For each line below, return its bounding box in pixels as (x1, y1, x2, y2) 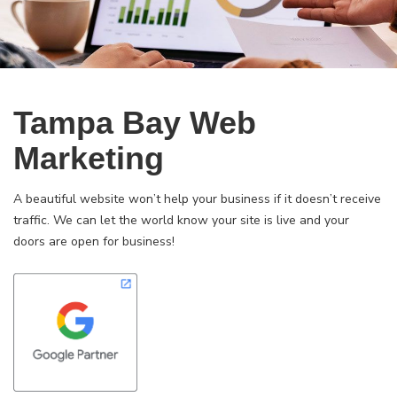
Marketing (13, 140, 164, 176)
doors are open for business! (13, 233, 175, 250)
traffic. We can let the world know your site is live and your (13, 212, 349, 229)
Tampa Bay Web (13, 105, 256, 141)
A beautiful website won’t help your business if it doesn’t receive (13, 191, 381, 207)
